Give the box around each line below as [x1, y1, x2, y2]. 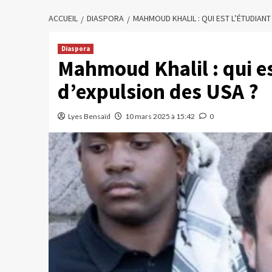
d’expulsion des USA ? [57, 78, 259, 105]
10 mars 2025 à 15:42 [124, 112, 195, 121]
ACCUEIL [48, 13, 78, 24]
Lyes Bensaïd [67, 112, 110, 121]
